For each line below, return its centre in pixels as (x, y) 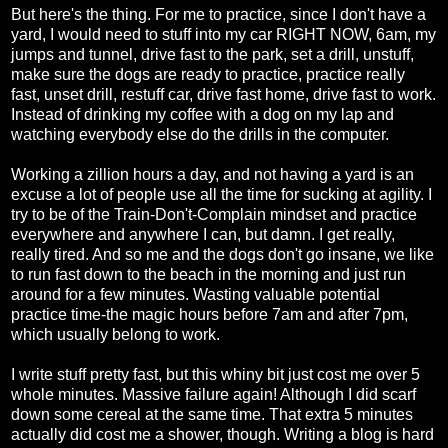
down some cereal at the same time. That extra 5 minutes (212, 415)
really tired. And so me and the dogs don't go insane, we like (222, 255)
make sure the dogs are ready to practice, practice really (208, 75)
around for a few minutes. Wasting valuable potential (195, 295)
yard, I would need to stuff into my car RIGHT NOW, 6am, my (223, 35)
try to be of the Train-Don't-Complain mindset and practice (214, 215)
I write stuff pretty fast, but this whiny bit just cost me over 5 (215, 375)
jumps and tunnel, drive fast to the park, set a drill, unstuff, (212, 55)
